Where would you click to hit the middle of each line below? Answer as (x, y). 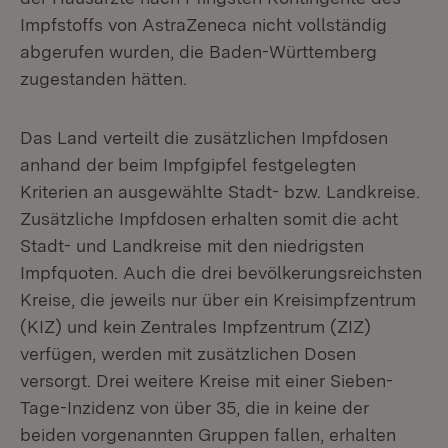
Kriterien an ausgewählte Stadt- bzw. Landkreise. (220, 191)
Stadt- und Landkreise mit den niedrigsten (192, 245)
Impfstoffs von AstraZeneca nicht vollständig (203, 24)
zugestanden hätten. (103, 78)
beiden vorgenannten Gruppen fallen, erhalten (208, 434)
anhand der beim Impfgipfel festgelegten (188, 164)
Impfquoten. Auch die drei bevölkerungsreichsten (221, 272)
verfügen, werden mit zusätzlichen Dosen (188, 353)
